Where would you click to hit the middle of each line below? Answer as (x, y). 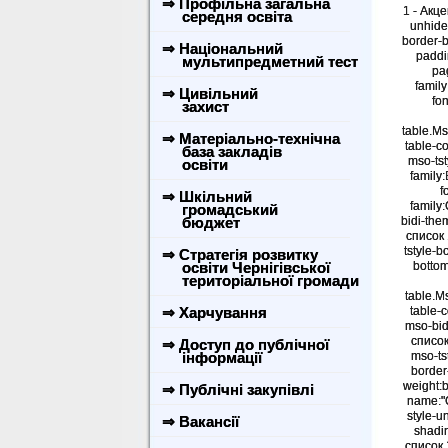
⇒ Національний (222, 48)
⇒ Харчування (214, 312)
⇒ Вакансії (200, 421)
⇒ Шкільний (207, 196)
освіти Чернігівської (244, 267)
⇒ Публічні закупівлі (238, 389)
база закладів (220, 151)
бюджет (199, 222)
